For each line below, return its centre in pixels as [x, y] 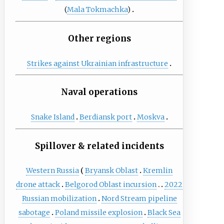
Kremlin [158, 171]
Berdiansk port [105, 117]
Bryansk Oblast [112, 171]
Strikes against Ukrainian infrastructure [98, 63]
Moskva [150, 117]
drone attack [38, 185]
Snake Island [52, 117]
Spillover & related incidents [99, 146]
